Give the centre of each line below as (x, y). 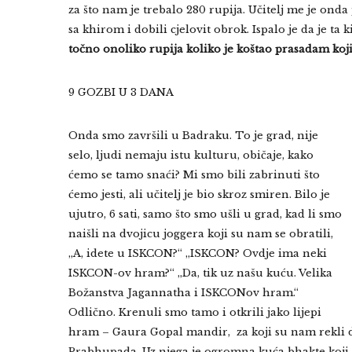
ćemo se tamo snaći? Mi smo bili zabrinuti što (194, 175)
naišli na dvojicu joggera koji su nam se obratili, (201, 234)
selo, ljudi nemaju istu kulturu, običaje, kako (191, 155)
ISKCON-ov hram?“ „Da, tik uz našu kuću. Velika (200, 273)
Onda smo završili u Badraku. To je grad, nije (193, 136)
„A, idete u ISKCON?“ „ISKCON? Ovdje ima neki (198, 253)
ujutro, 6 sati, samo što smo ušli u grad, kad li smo (205, 214)
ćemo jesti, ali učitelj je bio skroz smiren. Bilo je (199, 194)
